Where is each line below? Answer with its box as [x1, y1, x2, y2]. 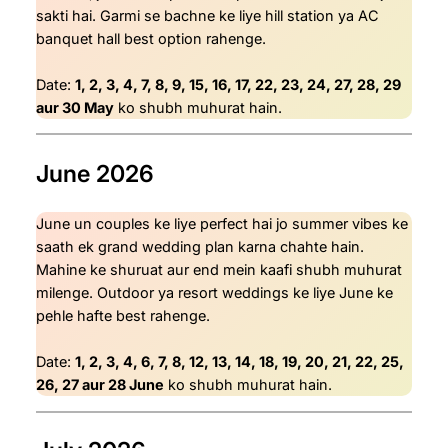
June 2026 [36, 158, 154, 188]
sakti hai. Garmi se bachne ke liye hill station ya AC [36, 6, 379, 24]
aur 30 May [36, 98, 114, 116]
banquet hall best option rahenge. [36, 29, 266, 47]
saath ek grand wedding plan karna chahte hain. [36, 238, 364, 256]
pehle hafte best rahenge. [36, 307, 210, 325]
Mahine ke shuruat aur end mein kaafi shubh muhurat [36, 261, 402, 279]
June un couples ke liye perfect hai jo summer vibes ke [36, 215, 408, 233]
